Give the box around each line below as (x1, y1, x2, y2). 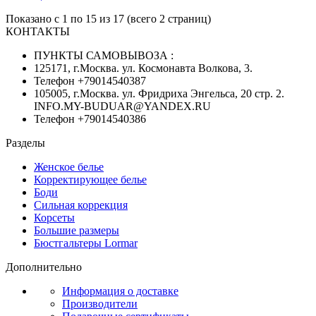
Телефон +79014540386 (34, 112, 146, 125)
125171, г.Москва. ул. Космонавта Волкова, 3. (34, 61, 253, 74)
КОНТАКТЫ (6, 25, 70, 37)
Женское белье (34, 160, 104, 173)
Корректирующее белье (34, 173, 147, 186)
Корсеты (34, 211, 75, 224)
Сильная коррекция (34, 198, 128, 211)
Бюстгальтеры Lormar (34, 236, 138, 249)
